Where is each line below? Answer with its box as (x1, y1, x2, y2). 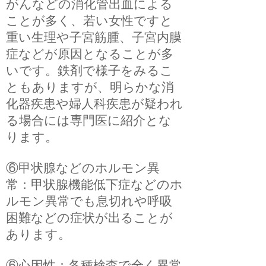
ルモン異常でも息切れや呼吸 (6, 194, 172, 208)
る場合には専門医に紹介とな (6, 113, 172, 127)
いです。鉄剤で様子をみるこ (6, 64, 173, 77)
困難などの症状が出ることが (6, 211, 173, 224)
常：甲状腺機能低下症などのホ (6, 178, 183, 191)
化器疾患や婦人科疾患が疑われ (6, 97, 183, 110)
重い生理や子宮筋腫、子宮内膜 (6, 30, 182, 44)
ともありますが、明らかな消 (6, 80, 174, 94)
